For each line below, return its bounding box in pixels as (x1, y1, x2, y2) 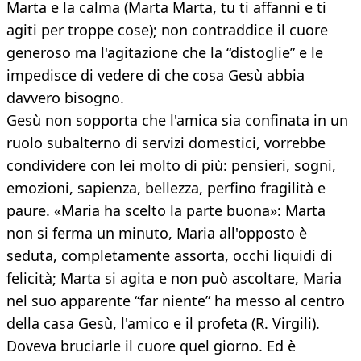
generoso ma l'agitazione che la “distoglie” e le (6, 43, 323, 63)
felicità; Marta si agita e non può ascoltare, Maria (6, 268, 342, 288)
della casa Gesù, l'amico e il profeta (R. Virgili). (6, 313, 320, 334)
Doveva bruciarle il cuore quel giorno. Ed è (6, 336, 296, 356)
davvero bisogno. (6, 88, 124, 108)
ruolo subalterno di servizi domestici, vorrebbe (6, 133, 326, 153)
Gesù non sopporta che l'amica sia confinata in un (6, 110, 348, 131)
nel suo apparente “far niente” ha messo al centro (6, 291, 345, 311)
